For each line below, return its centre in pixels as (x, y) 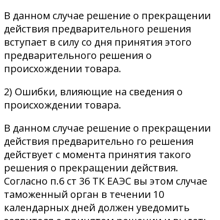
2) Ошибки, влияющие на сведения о (93, 92)
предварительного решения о (78, 55)
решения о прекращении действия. (91, 168)
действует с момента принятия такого (97, 155)
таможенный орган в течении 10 (84, 194)
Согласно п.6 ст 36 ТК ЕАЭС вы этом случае (106, 181)
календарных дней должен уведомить (97, 208)
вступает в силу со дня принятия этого (98, 42)
